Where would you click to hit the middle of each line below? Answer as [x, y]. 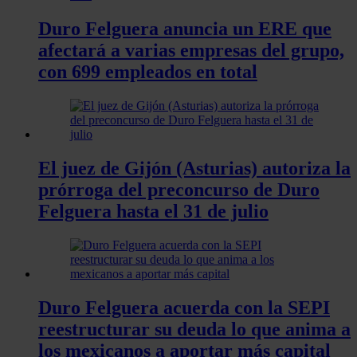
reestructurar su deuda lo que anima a [194, 329]
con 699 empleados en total [148, 72]
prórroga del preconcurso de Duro [179, 189]
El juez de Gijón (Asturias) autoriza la [194, 168]
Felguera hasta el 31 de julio [153, 211]
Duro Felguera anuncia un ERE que [185, 29]
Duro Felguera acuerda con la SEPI [184, 307]
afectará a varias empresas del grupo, [191, 51]
